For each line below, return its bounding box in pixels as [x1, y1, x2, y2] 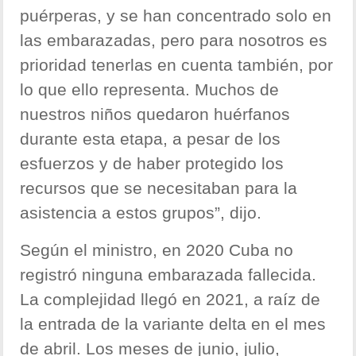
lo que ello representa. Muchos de [20, 80, 280, 99]
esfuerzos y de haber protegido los [20, 154, 284, 173]
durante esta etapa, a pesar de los [20, 130, 281, 149]
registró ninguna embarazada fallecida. [20, 265, 317, 284]
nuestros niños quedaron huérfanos [20, 105, 291, 124]
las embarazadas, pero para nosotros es [20, 31, 328, 50]
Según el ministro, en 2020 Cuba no [20, 241, 294, 260]
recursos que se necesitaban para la [20, 179, 298, 198]
